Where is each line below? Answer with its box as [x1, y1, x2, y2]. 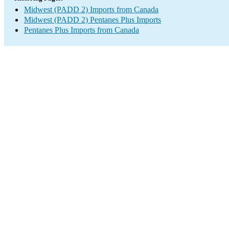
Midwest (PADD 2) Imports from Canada [24, 5, 158, 14]
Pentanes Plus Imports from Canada [24, 26, 139, 34]
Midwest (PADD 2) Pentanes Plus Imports [24, 15, 161, 24]
